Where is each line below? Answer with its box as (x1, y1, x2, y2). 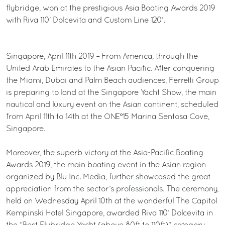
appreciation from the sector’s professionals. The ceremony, (6, 185, 218, 193)
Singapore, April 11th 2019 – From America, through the (6, 53, 198, 60)
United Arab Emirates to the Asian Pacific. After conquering (6, 65, 214, 72)
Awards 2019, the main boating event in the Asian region (6, 161, 206, 169)
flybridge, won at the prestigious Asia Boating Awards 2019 (6, 5, 215, 12)
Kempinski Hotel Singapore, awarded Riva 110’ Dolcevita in (6, 209, 213, 217)
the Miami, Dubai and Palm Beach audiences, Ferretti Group (6, 77, 219, 84)
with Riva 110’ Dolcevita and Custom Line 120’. (6, 17, 165, 24)
